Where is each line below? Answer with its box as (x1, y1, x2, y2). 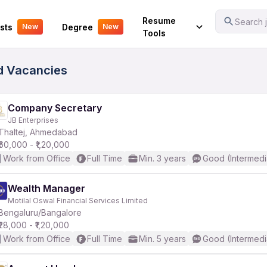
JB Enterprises (8, 116, 58, 125)
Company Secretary (8, 102, 102, 114)
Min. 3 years (139, 153, 186, 163)
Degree (61, 21, 93, 32)
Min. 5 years (139, 234, 186, 244)
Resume (142, 15, 176, 26)
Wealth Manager (8, 182, 85, 194)
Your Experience (8, 13, 77, 24)
